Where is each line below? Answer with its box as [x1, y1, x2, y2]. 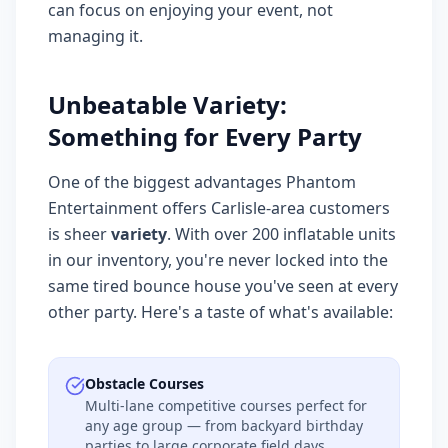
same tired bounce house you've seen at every [48, 275, 398, 297]
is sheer [48, 223, 111, 245]
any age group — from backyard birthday [85, 416, 363, 435]
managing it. [48, 25, 143, 47]
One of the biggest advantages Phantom [48, 171, 356, 193]
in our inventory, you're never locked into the [48, 249, 388, 271]
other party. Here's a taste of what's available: [48, 301, 393, 323]
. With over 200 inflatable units [167, 223, 396, 245]
